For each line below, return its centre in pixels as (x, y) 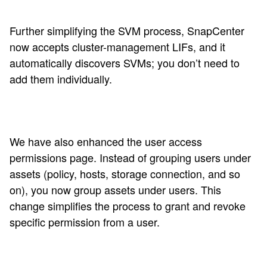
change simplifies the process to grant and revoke (128, 205)
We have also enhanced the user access (106, 141)
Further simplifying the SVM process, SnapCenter (127, 30)
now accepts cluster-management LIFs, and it (117, 46)
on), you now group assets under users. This (115, 189)
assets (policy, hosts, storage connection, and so (125, 173)
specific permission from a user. (85, 221)
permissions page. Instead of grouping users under (130, 157)
